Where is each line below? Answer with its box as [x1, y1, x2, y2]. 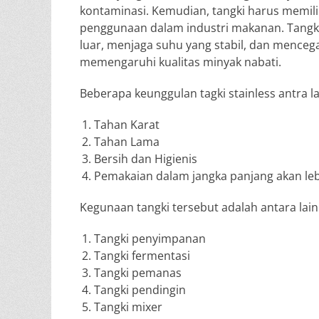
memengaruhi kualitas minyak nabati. [80, 54, 281, 70]
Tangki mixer [94, 299, 162, 315]
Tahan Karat [94, 117, 159, 132]
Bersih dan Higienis [94, 151, 197, 167]
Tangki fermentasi [94, 248, 190, 263]
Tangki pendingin [94, 282, 186, 298]
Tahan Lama [94, 134, 159, 150]
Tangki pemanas [94, 265, 182, 281]
